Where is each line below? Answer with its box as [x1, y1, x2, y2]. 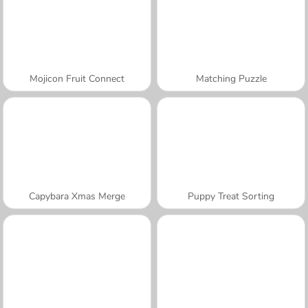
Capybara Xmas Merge [29, 189, 125, 203]
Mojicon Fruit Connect [30, 71, 124, 85]
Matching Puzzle [195, 71, 267, 85]
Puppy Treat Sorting [188, 189, 274, 203]
